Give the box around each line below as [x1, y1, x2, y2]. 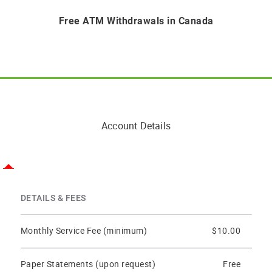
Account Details [101, 119, 171, 133]
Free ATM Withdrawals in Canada [58, 15, 214, 27]
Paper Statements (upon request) [20, 258, 155, 270]
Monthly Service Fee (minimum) [20, 225, 147, 237]
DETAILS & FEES [20, 193, 86, 203]
